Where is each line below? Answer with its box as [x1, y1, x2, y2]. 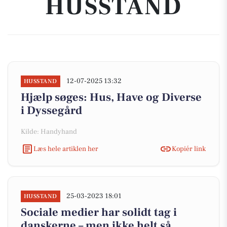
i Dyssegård [21, 103, 82, 118]
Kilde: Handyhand [21, 127, 77, 136]
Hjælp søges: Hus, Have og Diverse [21, 90, 202, 104]
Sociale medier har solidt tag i [21, 205, 177, 219]
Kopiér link [172, 144, 206, 154]
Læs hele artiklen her [33, 144, 98, 154]
